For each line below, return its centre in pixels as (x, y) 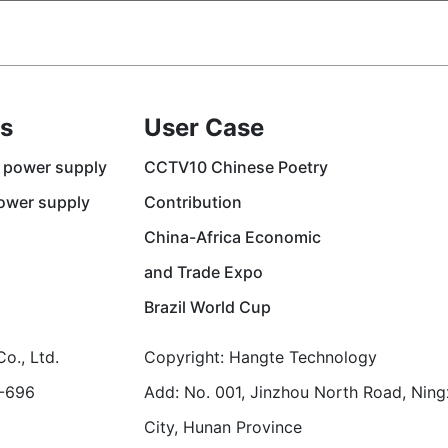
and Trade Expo (203, 272)
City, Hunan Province (223, 427)
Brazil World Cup (207, 307)
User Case (204, 127)
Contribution (193, 202)
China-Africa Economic (232, 237)
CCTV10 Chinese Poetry (236, 167)
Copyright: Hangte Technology (260, 357)
